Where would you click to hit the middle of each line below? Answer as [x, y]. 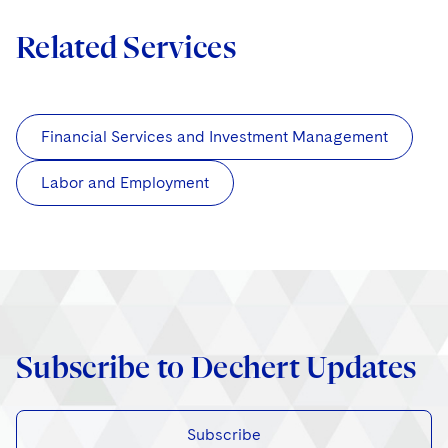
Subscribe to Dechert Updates [216, 367]
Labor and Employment [125, 182]
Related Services [126, 47]
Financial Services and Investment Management [214, 136]
